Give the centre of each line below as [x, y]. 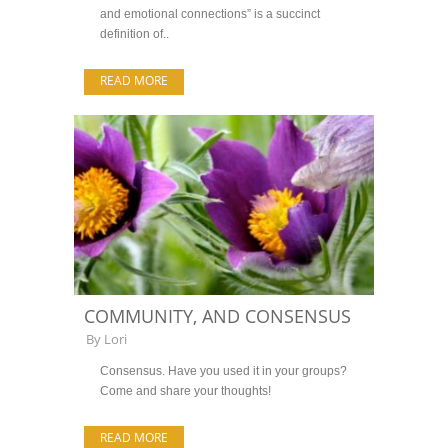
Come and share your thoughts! [185, 391]
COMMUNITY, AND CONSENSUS [217, 316]
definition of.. [134, 34]
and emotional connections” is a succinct [210, 14]
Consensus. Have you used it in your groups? [223, 371]
